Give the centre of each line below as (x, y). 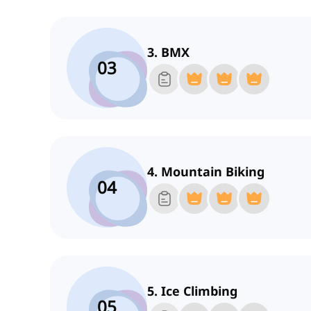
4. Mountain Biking (206, 172)
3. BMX (168, 52)
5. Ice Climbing (192, 291)
